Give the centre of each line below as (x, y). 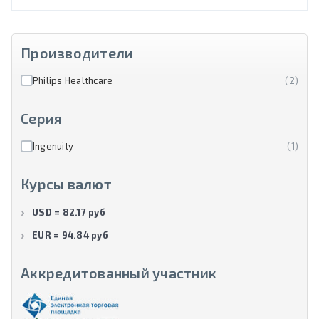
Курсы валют (66, 183)
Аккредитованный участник (119, 272)
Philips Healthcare (73, 80)
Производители (77, 52)
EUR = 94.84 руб (70, 235)
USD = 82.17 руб (69, 213)
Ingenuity (53, 146)
